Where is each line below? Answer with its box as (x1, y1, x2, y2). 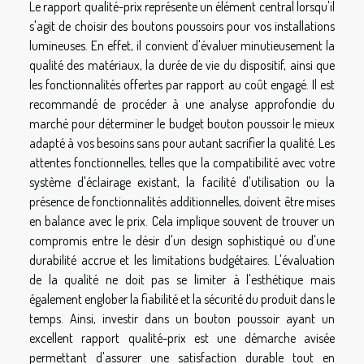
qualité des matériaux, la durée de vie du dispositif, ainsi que (29, 57, 335, 74)
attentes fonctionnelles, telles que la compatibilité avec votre (29, 154, 335, 171)
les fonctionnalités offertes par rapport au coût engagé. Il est (29, 76, 335, 93)
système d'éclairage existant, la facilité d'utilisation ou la (29, 174, 335, 191)
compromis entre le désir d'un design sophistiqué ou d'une (29, 232, 335, 249)
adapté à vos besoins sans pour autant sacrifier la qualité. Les (29, 135, 335, 152)
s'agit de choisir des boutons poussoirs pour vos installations (29, 18, 335, 35)
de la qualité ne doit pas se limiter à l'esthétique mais (29, 271, 335, 288)
